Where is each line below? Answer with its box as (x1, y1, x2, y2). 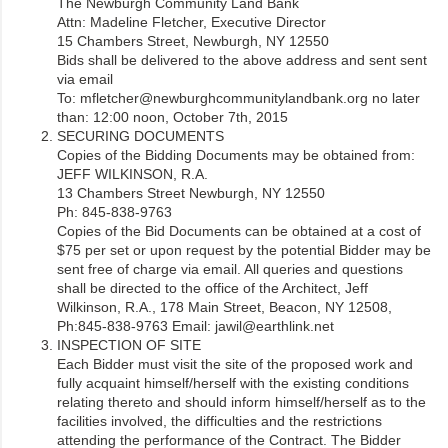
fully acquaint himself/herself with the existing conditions (57, 374, 409, 391)
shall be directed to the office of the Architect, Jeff (57, 279, 368, 296)
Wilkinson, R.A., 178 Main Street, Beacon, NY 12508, (57, 298, 392, 315)
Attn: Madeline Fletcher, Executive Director (57, 13, 326, 30)
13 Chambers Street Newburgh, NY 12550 (57, 184, 325, 201)
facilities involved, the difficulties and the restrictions (57, 412, 382, 429)
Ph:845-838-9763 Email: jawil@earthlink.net (57, 317, 334, 334)
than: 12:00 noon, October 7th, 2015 (57, 108, 288, 125)
